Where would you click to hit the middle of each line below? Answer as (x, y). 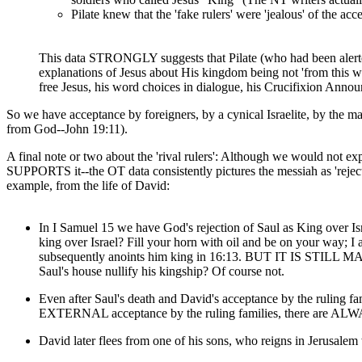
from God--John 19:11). (67, 128)
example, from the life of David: (88, 185)
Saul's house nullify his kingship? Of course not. (162, 271)
